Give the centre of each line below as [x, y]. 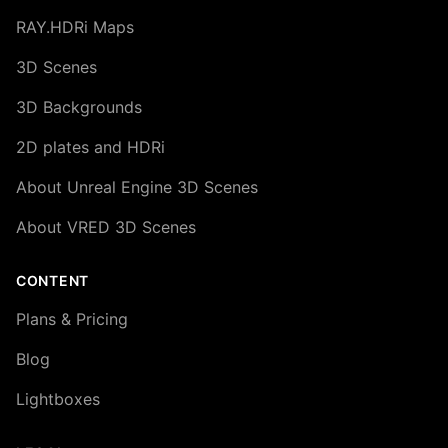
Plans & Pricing [72, 318]
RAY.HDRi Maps [75, 26]
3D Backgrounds [79, 106]
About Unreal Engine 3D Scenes [137, 186]
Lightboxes [58, 398]
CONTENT [52, 280]
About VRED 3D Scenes [106, 226]
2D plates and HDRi [90, 146]
